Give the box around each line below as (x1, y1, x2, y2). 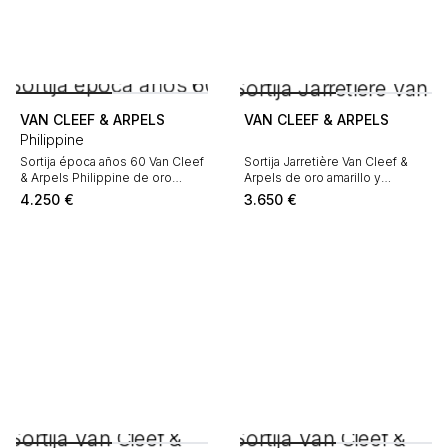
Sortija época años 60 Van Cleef (20, 154, 204, 169)
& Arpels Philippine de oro (20, 170, 172, 185)
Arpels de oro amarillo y (244, 170, 381, 185)
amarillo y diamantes (20, 186, 137, 201)
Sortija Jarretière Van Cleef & (244, 154, 408, 169)
